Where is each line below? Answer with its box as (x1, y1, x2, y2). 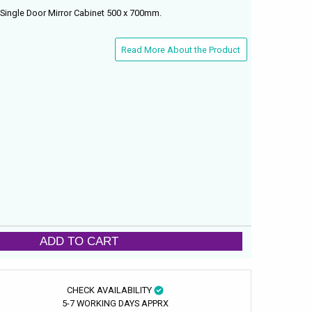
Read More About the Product (121, 44, 241, 55)
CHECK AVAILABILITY (66, 284, 154, 295)
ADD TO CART (40, 234, 119, 249)
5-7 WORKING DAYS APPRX (61, 297, 169, 309)
